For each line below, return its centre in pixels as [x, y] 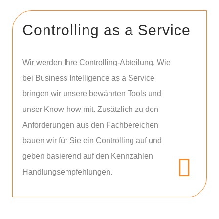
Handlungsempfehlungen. [67, 172]
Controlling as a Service [107, 30]
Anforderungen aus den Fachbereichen [90, 125]
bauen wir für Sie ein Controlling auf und [92, 141]
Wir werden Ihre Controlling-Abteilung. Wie [97, 62]
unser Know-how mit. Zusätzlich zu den [90, 109]
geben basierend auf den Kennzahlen [88, 156]
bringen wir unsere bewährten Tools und [92, 94]
